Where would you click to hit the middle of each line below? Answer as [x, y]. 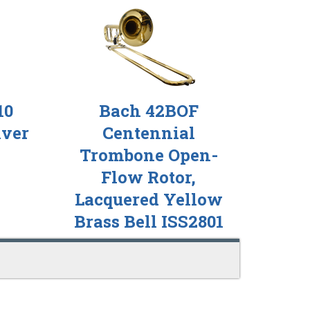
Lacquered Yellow [148, 199]
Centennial [148, 133]
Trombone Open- [148, 155]
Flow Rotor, [149, 177]
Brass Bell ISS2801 [148, 221]
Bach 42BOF [148, 110]
